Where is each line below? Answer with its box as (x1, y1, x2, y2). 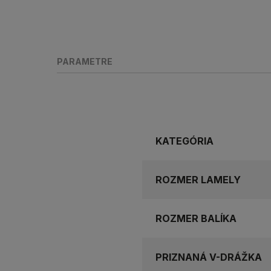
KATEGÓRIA (155, 135, 214, 148)
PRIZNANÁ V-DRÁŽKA (155, 251, 262, 264)
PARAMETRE (57, 56, 113, 67)
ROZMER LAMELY (155, 174, 241, 186)
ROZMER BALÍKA (155, 212, 237, 225)
